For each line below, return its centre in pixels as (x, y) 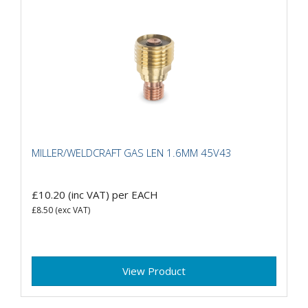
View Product (154, 271)
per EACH (135, 195)
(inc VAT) (89, 195)
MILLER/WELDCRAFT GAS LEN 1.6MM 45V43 (132, 152)
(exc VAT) (71, 210)
